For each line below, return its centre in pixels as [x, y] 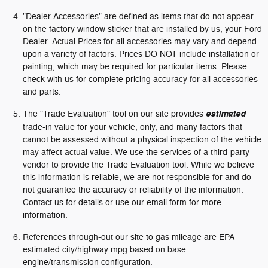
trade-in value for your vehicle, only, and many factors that [133, 127]
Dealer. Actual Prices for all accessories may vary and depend [140, 42]
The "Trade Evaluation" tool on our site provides [114, 114]
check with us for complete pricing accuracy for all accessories [140, 79]
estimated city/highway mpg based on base [104, 250]
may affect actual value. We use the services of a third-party [136, 152]
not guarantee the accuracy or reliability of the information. [133, 190]
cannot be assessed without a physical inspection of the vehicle [142, 140]
